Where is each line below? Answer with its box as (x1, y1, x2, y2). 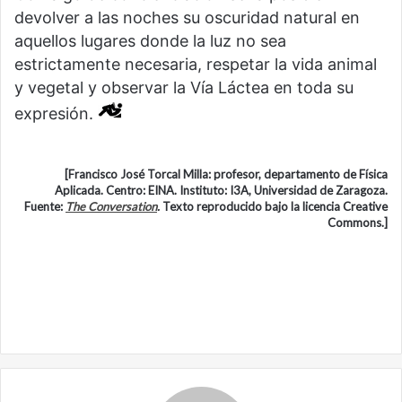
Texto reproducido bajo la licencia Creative (160, 199, 388, 214)
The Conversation (66, 199, 157, 214)
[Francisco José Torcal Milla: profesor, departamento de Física (65, 167, 388, 182)
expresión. (14, 104, 98, 124)
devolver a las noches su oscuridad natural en (14, 8, 360, 28)
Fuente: (24, 199, 66, 214)
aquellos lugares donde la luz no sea (14, 31, 286, 51)
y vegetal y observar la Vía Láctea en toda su (14, 78, 354, 98)
